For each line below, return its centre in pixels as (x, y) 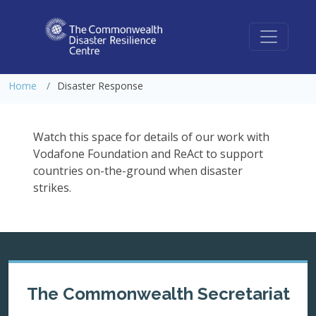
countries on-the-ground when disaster (138, 171)
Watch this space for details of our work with (151, 137)
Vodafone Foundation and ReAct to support (148, 154)
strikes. (52, 188)
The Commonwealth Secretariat (158, 294)
